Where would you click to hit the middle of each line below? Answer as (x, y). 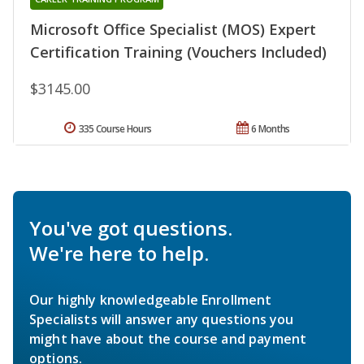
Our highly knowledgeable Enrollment (151, 299)
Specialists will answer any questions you (162, 319)
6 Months (271, 128)
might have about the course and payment (168, 338)
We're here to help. (119, 253)
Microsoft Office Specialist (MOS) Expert (173, 29)
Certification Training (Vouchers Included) (178, 52)
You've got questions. (131, 227)
